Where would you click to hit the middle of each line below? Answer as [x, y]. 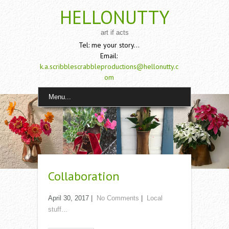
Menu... [60, 97]
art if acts [114, 32]
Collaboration [84, 176]
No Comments [118, 198]
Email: [109, 56]
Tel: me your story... [109, 45]
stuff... [58, 210]
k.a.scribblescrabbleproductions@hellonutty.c [109, 66]
